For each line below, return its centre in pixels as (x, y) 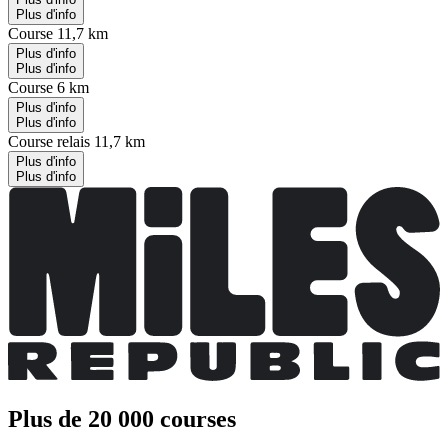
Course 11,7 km (58, 33)
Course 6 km (48, 87)
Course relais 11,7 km (76, 141)
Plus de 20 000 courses (122, 418)
